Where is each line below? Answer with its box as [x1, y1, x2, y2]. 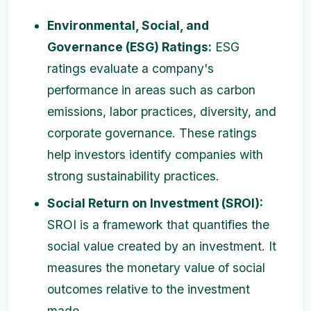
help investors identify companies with [47, 147, 263, 162]
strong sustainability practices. [47, 169, 219, 184]
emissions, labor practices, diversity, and [47, 104, 276, 119]
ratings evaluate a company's [47, 61, 214, 76]
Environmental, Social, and [47, 18, 209, 33]
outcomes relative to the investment [47, 282, 250, 297]
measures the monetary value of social [47, 260, 265, 276]
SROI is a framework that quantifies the [47, 217, 269, 233]
